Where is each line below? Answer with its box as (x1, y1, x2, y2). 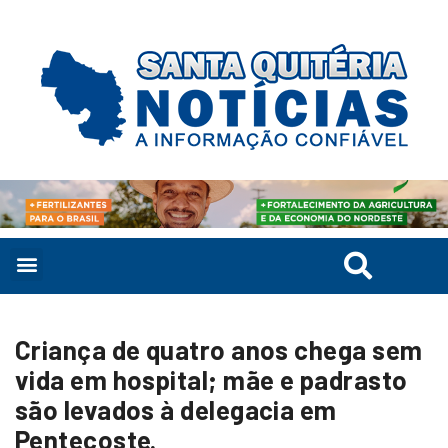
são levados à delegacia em (15, 393, 337, 425)
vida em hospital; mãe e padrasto (15, 363, 408, 395)
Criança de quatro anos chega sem (15, 333, 423, 365)
